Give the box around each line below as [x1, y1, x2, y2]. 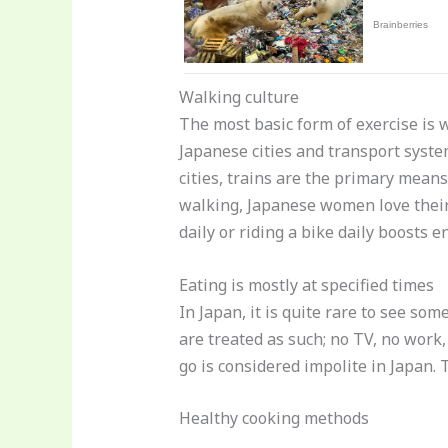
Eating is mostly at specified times [178, 273, 434, 296]
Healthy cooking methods [178, 407, 369, 430]
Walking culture [178, 86, 299, 109]
